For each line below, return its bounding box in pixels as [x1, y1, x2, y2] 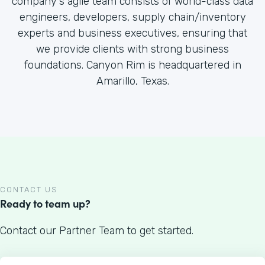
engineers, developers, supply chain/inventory [19, 11, 246, 24]
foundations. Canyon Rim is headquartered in [24, 59, 241, 72]
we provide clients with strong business [36, 43, 229, 56]
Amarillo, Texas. [96, 75, 169, 88]
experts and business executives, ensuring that [18, 27, 247, 40]
